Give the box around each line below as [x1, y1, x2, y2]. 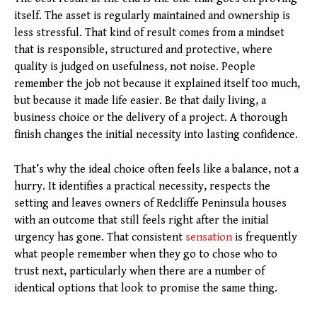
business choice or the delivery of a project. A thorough [14, 111, 287, 125]
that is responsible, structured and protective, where [14, 43, 272, 57]
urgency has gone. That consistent [14, 231, 185, 245]
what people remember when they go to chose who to [14, 248, 277, 262]
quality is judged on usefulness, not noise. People [14, 60, 255, 74]
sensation [185, 231, 232, 245]
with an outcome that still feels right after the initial [14, 214, 269, 228]
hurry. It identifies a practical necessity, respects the [14, 180, 270, 194]
